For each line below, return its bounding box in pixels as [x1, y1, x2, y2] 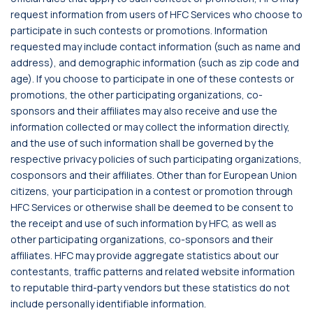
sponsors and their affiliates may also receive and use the [10, 104, 277, 117]
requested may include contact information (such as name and [10, 40, 300, 53]
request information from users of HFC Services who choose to [10, 8, 303, 21]
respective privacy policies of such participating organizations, [10, 152, 302, 166]
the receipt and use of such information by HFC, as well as [10, 217, 277, 230]
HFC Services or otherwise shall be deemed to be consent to [10, 201, 293, 214]
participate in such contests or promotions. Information [10, 24, 268, 37]
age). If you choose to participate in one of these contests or [10, 72, 294, 85]
